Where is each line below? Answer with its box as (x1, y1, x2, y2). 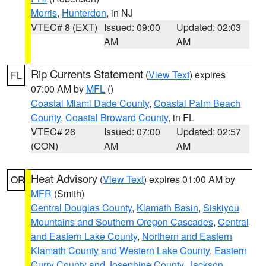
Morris (31, 6, 57, 20)
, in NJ (106, 6, 133, 20)
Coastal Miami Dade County (31, 96, 149, 110)
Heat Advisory (31, 170, 97, 186)
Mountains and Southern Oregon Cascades (31, 215, 213, 229)
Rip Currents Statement (31, 66, 143, 81)
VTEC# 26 (31, 125, 75, 138)
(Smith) (52, 186, 84, 200)
